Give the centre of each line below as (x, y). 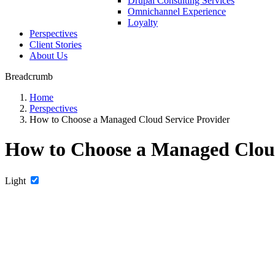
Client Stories (56, 45)
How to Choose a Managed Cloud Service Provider (130, 119)
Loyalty (143, 22)
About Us (48, 56)
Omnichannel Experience (177, 11)
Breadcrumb (29, 76)
